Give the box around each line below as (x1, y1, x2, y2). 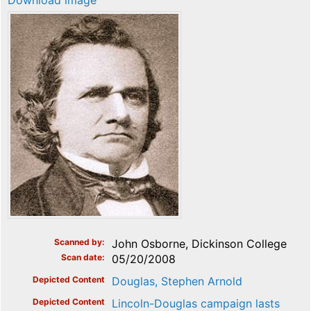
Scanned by (54, 236, 102, 247)
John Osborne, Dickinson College (112, 236, 287, 251)
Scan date (61, 251, 102, 262)
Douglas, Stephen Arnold (112, 274, 242, 288)
